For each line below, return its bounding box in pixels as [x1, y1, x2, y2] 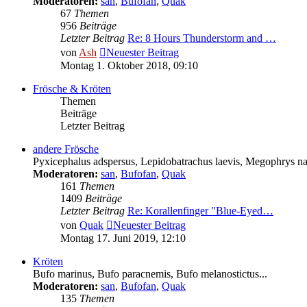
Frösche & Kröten [33, 83, 111, 95]
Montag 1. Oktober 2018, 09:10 [60, 60, 198, 72]
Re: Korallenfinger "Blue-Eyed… [127, 205, 273, 217]
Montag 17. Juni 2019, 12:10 [60, 232, 186, 245]
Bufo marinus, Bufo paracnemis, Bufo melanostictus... [33, 268, 267, 280]
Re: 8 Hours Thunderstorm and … [127, 32, 276, 45]
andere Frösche [33, 143, 99, 156]
